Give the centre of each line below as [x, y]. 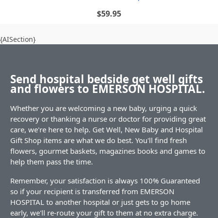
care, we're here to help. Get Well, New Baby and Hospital [107, 130]
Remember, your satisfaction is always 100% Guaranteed [105, 181]
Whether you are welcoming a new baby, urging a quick [104, 108]
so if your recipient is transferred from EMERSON [92, 191]
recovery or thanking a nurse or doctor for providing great [108, 119]
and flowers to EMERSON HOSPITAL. [108, 89]
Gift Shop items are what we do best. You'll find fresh [99, 140]
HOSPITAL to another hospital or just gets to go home [100, 202]
